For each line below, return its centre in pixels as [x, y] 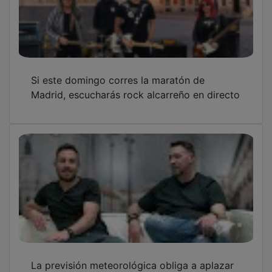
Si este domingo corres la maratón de [118, 71]
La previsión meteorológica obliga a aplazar [132, 257]
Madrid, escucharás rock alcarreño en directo [135, 86]
